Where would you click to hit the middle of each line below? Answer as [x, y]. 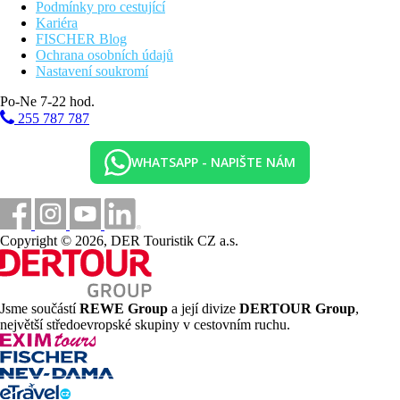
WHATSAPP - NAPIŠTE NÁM [213, 162]
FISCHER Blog [81, 38]
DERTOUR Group [297, 308]
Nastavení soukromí [92, 71]
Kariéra [57, 22]
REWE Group [124, 308]
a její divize [204, 308]
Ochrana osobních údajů [104, 54]
